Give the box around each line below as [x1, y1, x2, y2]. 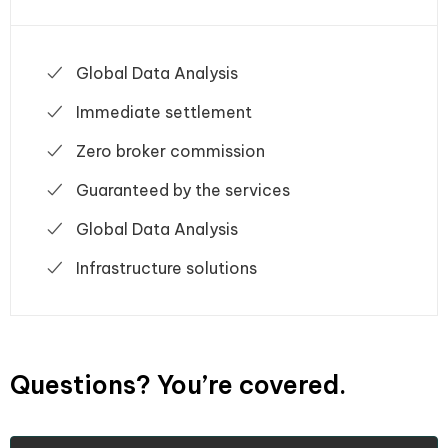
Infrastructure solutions [76, 257, 257, 278]
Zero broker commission [76, 140, 265, 161]
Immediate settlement [76, 101, 252, 122]
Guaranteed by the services [76, 179, 290, 200]
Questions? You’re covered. [10, 368, 346, 401]
